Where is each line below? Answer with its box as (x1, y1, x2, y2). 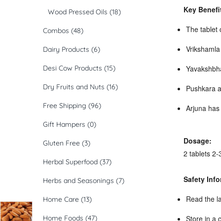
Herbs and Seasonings (43, 176, 114, 185)
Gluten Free (43, 139, 80, 148)
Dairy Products (43, 45, 89, 54)
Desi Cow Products (43, 64, 102, 73)
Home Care (43, 195, 79, 204)
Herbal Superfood (43, 157, 98, 167)
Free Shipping (43, 101, 86, 110)
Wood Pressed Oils (48, 7, 108, 17)
